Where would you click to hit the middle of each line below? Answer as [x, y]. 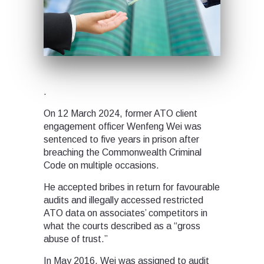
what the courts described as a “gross [122, 226]
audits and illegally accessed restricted [123, 200]
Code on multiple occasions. [101, 165]
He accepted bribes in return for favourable [132, 187]
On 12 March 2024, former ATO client [121, 113]
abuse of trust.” [76, 239]
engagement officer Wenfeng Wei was [123, 126]
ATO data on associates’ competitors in [126, 213]
